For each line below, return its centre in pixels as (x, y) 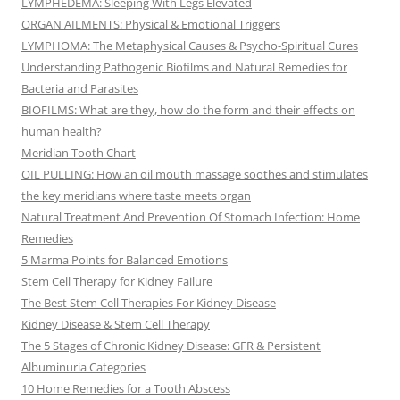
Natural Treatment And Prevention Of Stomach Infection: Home (191, 217)
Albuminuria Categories (83, 367)
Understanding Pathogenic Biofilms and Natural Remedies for (184, 67)
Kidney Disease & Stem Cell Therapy (116, 325)
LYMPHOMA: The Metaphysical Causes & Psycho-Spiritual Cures (190, 46)
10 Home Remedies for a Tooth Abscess (126, 389)
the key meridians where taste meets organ (136, 196)
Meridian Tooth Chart (79, 153)
